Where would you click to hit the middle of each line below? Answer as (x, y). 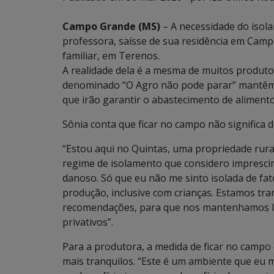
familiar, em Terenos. (111, 56)
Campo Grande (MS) (111, 26)
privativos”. (88, 222)
